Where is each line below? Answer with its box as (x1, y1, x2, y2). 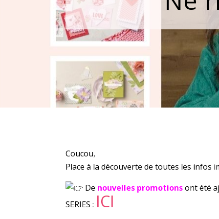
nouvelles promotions (97, 182, 183, 193)
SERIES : (66, 198, 96, 210)
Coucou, (66, 148, 96, 159)
